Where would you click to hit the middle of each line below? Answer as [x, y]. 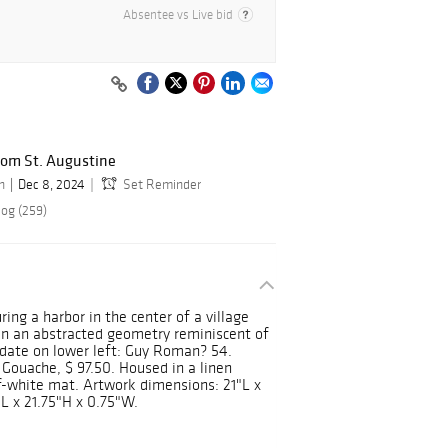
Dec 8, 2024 [51, 185]
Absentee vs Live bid [178, 15]
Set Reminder [162, 185]
